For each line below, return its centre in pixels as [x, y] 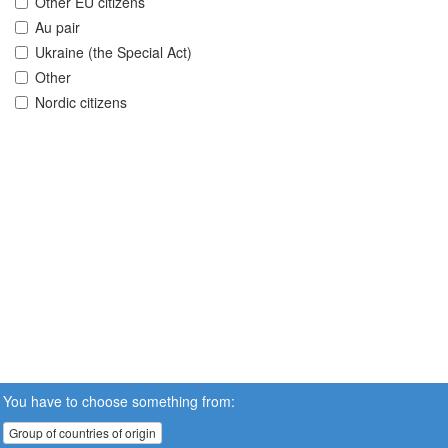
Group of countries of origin [82, 432]
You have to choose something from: [119, 400]
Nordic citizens [81, 102]
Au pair [57, 27]
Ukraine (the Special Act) [113, 52]
